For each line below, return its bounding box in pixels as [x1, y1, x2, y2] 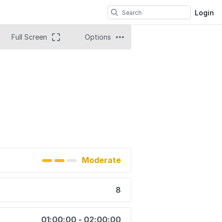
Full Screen [11, 33, 47, 42]
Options [85, 33, 111, 42]
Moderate [82, 155, 121, 166]
